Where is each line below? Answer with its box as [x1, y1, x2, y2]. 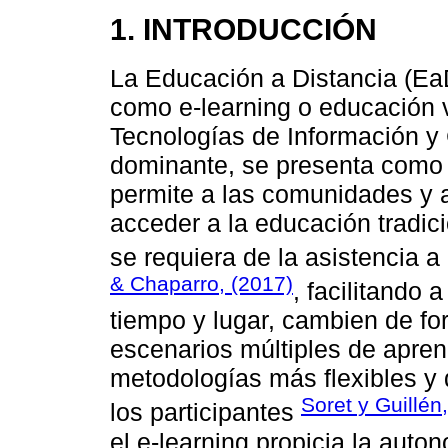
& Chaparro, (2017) [110, 272, 293, 296]
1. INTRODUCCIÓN [110, 12, 377, 47]
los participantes [110, 398, 301, 427]
